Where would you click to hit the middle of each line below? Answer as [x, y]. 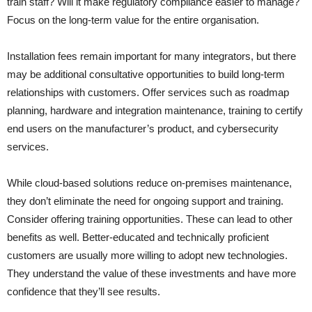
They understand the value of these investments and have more [151, 274]
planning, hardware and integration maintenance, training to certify [155, 111]
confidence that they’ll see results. [84, 292]
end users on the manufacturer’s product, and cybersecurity [143, 129]
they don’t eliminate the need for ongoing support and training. [145, 201]
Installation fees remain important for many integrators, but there [151, 56]
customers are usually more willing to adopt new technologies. [147, 256]
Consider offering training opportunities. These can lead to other [150, 219]
